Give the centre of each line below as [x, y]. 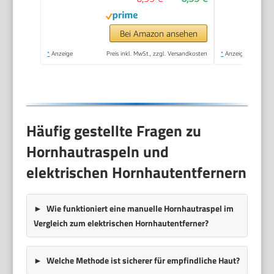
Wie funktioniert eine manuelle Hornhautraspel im [140, 208]
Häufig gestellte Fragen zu [114, 131]
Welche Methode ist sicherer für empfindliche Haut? [143, 260]
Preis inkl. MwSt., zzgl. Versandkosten [157, 54]
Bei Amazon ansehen [158, 34]
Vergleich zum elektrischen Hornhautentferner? [121, 223]
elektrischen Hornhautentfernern [137, 172]
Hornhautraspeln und [98, 151]
